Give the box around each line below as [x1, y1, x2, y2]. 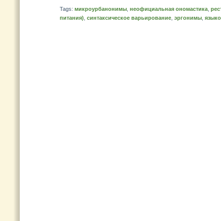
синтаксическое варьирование [87, 15, 171, 21]
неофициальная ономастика [130, 6, 208, 12]
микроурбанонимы [74, 6, 127, 12]
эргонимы [174, 15, 202, 21]
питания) [60, 15, 84, 21]
